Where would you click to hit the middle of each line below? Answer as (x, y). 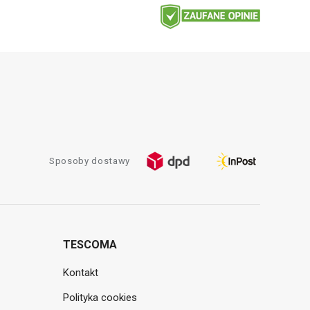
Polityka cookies (100, 298)
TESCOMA (90, 245)
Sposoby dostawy (90, 161)
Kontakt (81, 273)
